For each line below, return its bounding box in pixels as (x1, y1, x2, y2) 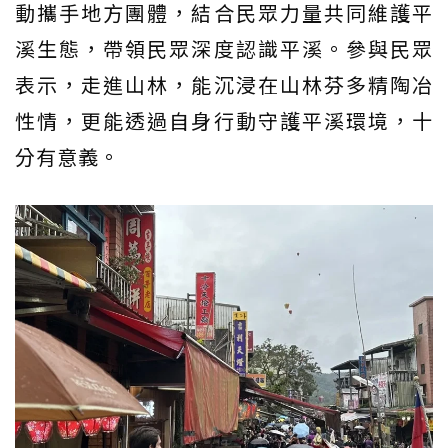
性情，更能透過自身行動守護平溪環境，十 (15, 105, 433, 135)
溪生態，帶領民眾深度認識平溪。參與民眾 (15, 33, 433, 63)
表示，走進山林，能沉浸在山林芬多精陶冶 (15, 69, 433, 99)
